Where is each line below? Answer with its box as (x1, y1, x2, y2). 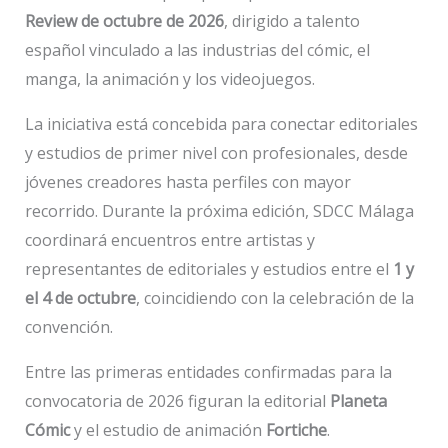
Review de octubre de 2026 (24, 10, 224, 33)
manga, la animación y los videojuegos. (24, 68, 315, 91)
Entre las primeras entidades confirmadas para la (24, 361, 392, 384)
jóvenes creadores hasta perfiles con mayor (24, 171, 351, 194)
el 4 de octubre (24, 287, 136, 310)
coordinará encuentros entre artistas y (24, 229, 315, 252)
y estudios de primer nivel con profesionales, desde (24, 142, 408, 165)
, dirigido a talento (223, 10, 360, 33)
